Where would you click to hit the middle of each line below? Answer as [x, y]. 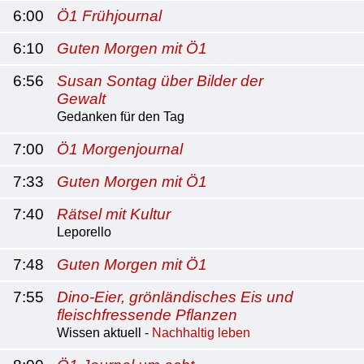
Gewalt [81, 99]
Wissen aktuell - [104, 333]
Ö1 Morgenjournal [120, 149]
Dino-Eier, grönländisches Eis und [175, 297]
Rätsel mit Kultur [114, 214]
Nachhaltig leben [201, 333]
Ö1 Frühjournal [109, 16]
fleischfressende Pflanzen [147, 315]
